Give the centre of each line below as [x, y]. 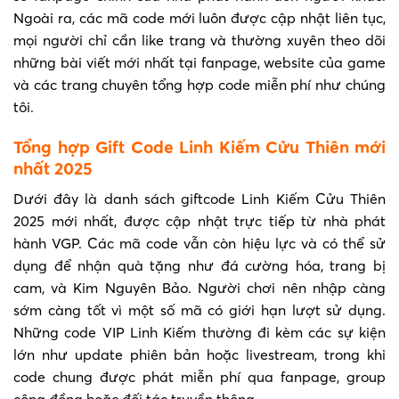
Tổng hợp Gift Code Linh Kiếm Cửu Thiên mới [199, 147]
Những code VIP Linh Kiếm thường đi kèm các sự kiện [199, 333]
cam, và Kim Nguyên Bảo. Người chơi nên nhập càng [199, 288]
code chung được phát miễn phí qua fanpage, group [199, 377]
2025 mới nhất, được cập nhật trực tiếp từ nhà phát [199, 221]
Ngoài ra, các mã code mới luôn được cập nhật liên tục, [199, 17]
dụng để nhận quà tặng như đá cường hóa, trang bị [199, 266]
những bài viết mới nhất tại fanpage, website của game [199, 62]
